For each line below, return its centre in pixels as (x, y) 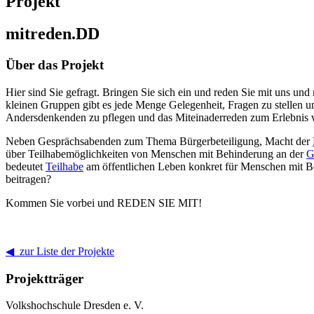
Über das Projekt (55, 65)
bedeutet (26, 167)
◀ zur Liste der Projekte (60, 252)
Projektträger (45, 278)
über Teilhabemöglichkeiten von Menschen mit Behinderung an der (156, 154)
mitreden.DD (53, 34)
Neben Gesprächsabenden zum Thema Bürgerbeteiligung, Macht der (159, 142)
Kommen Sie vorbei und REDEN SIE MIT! (104, 203)
